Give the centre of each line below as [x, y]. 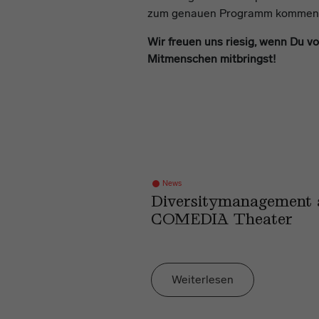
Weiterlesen [203, 279]
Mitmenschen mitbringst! [211, 59]
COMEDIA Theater [222, 220]
